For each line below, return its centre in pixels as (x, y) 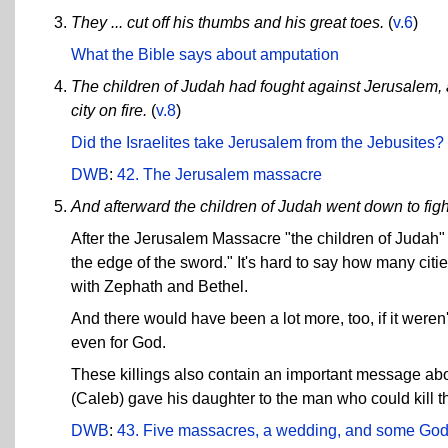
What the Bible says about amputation (205, 54)
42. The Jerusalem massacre (219, 174)
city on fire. (109, 110)
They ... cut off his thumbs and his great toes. (227, 22)
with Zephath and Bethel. (159, 286)
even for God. (118, 342)
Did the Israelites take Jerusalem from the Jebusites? (257, 142)
